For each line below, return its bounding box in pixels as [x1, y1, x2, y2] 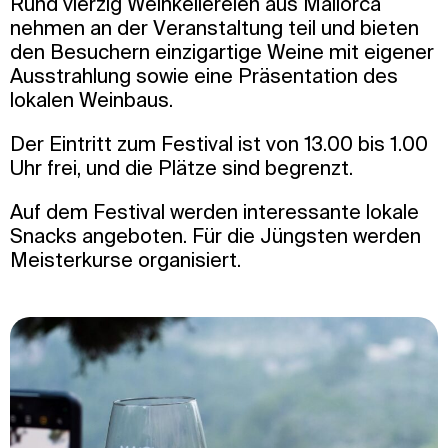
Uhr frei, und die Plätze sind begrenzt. [10, 155, 358, 179]
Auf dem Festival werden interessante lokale [10, 199, 419, 223]
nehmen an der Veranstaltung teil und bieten [10, 15, 419, 39]
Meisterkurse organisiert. [10, 247, 241, 271]
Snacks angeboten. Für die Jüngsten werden [10, 223, 421, 247]
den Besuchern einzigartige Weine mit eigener [10, 39, 434, 63]
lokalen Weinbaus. [10, 87, 173, 111]
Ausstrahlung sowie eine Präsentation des [10, 63, 398, 87]
